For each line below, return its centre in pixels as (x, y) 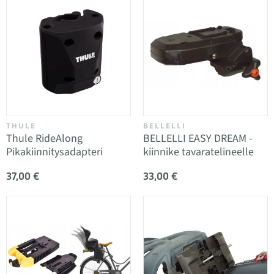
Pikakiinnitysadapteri (54, 152)
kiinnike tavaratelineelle (198, 152)
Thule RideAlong (44, 139)
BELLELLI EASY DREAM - (198, 139)
